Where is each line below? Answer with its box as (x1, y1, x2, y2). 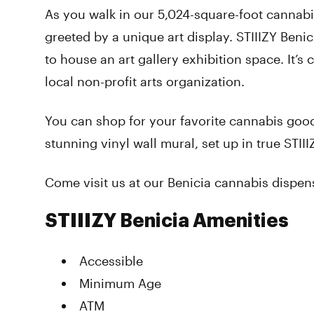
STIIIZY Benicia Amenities (45, 212, 288, 231)
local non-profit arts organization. (45, 74, 248, 89)
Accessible (79, 253, 143, 268)
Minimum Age (79, 275, 161, 291)
